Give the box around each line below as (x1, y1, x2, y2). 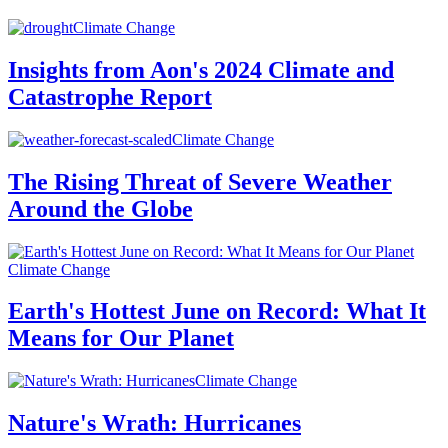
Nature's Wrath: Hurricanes (8, 410, 301, 437)
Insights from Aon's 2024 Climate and (8, 56, 394, 83)
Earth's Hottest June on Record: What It (8, 298, 426, 325)
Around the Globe (8, 195, 193, 222)
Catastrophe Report (8, 83, 212, 110)
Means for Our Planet (8, 325, 234, 352)
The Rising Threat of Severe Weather (8, 168, 392, 195)
